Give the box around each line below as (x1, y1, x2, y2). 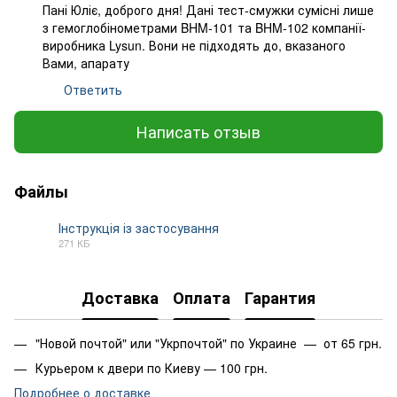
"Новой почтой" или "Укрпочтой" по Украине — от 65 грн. (35, 333, 382, 352)
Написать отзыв (136, 120, 261, 144)
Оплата (173, 286, 230, 310)
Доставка (82, 286, 159, 310)
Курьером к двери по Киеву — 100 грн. (35, 358, 268, 377)
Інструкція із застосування (58, 218, 219, 237)
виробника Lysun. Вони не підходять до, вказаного (43, 35, 346, 54)
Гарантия (245, 286, 315, 310)
